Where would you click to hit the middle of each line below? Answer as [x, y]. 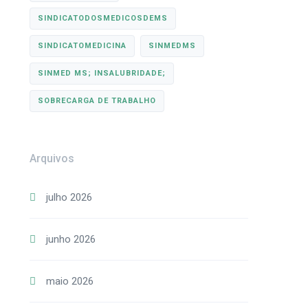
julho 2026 [69, 197]
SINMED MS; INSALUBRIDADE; [101, 73]
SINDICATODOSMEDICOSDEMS [102, 18]
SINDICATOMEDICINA [82, 46]
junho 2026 [70, 239]
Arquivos [52, 158]
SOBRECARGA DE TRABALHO [97, 101]
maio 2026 [69, 281]
